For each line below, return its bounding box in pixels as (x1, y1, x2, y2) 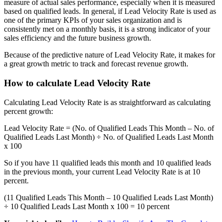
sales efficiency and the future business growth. (4, 34, 151, 43)
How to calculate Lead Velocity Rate (4, 77, 150, 88)
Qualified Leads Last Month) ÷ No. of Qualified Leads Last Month (4, 132, 214, 141)
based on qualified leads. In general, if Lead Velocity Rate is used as (4, 7, 216, 16)
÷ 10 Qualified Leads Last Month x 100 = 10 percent (4, 202, 169, 211)
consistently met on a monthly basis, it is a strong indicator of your (4, 25, 210, 34)
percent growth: (4, 107, 53, 115)
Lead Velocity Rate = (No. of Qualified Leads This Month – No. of (4, 123, 214, 132)
